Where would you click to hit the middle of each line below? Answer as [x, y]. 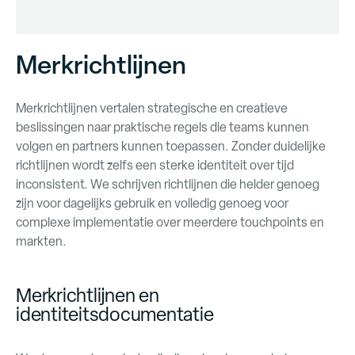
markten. [41, 241]
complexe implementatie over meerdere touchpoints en [170, 222]
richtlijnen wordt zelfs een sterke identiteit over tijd [155, 165]
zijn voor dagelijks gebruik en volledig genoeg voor [152, 203]
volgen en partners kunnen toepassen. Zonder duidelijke [171, 146]
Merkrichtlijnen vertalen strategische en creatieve [152, 108]
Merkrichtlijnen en [88, 295]
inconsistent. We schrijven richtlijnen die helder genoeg [168, 184]
